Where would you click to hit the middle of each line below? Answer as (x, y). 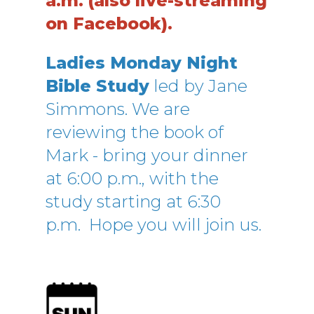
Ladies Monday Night (142, 63)
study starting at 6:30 (133, 202)
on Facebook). (109, 23)
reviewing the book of (135, 132)
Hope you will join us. (175, 225)
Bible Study (97, 86)
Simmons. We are (118, 109)
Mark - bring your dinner (147, 155)
